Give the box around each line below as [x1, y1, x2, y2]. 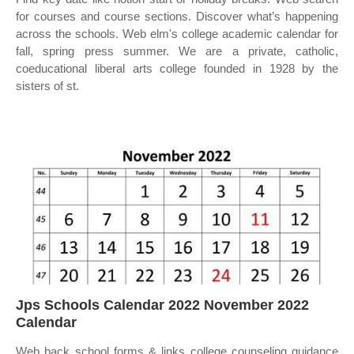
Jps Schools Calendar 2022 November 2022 [16, 297, 309, 313]
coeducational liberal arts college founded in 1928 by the [16, 62, 338, 75]
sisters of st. [16, 79, 79, 92]
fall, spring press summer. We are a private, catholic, [16, 44, 338, 58]
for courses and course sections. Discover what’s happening [16, 9, 338, 23]
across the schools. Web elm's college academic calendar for [16, 27, 338, 40]
